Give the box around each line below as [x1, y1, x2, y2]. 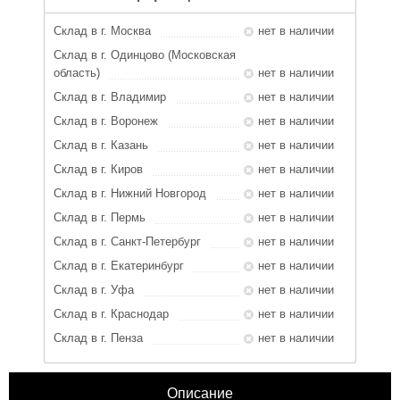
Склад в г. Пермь [54, 211, 146, 224]
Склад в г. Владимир [54, 90, 166, 104]
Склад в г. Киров [54, 162, 143, 176]
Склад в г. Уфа [54, 283, 134, 296]
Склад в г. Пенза [54, 331, 143, 345]
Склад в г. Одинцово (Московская [54, 48, 236, 62]
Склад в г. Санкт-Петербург [54, 235, 201, 248]
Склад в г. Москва [54, 24, 151, 37]
